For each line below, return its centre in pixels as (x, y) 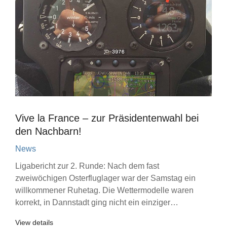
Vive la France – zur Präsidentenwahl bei (107, 118)
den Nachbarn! (48, 131)
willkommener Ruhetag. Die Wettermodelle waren (104, 190)
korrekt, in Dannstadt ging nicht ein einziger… (97, 202)
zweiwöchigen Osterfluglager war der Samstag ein (105, 178)
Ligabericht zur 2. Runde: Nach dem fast (87, 166)
